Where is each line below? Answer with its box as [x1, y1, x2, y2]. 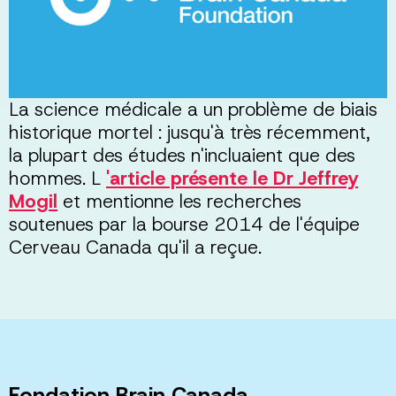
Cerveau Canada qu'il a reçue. [9, 234, 262, 260]
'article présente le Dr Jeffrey [106, 165, 358, 191]
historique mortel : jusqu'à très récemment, [9, 119, 370, 145]
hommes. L [9, 165, 106, 191]
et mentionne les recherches [57, 188, 301, 214]
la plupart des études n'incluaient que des [9, 142, 355, 168]
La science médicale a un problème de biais [9, 96, 377, 122]
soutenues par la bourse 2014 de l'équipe [9, 211, 360, 237]
